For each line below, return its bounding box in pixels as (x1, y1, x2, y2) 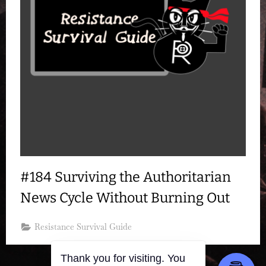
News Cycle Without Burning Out (20, 189, 230, 206)
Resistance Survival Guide (34, 221, 132, 233)
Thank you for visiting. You (61, 252, 185, 264)
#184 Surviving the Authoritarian (20, 168, 231, 185)
